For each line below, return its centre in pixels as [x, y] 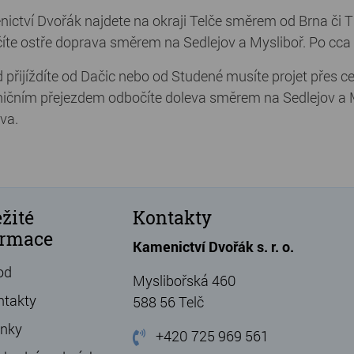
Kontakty [172, 217]
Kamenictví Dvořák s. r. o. [213, 247]
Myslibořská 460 [184, 281]
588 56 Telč [168, 302]
